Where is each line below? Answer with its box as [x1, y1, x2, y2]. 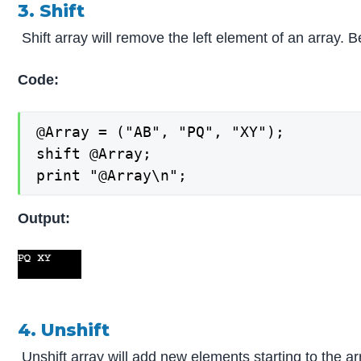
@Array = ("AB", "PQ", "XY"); [36, 123, 285, 141]
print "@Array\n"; [36, 167, 188, 185]
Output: [18, 210, 71, 226]
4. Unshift [18, 318, 110, 340]
